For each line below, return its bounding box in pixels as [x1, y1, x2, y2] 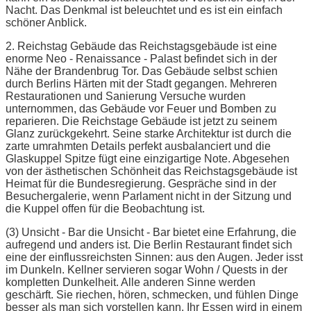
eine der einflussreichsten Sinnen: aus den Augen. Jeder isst [6, 251, 303, 263]
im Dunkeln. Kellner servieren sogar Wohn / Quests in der [6, 263, 287, 276]
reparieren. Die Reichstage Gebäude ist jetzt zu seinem [6, 115, 277, 127]
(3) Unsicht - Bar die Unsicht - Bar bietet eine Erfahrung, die [6, 226, 296, 238]
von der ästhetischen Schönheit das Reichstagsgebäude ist [6, 165, 297, 177]
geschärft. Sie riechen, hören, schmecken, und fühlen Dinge [6, 288, 299, 301]
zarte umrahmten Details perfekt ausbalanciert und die [6, 140, 271, 152]
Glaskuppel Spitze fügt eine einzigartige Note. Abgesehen [6, 152, 289, 165]
